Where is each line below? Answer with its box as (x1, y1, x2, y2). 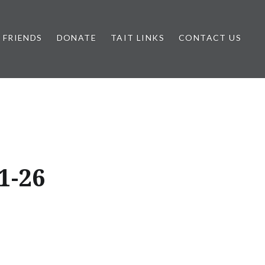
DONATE (56, 33, 96, 43)
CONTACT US (179, 33, 241, 43)
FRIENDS (2, 33, 43, 43)
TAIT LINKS (111, 33, 164, 43)
